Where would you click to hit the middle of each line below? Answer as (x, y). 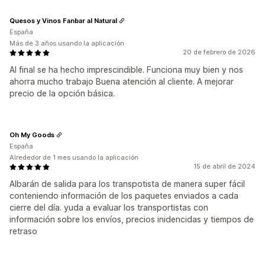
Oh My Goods (32, 135)
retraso (23, 231)
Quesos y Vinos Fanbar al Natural (63, 20)
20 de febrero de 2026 (219, 52)
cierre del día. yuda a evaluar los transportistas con (109, 208)
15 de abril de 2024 (224, 167)
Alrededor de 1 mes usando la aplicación (74, 158)
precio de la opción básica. (62, 93)
